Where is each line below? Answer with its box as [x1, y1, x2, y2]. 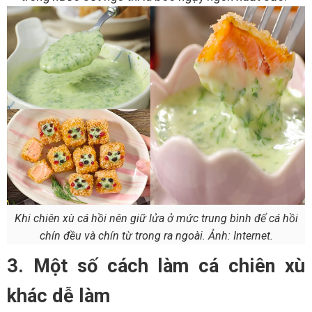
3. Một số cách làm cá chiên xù [7, 255, 305, 278]
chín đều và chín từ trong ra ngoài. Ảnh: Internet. [39, 229, 273, 243]
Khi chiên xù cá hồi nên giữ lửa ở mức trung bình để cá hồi [14, 212, 298, 226]
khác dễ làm [7, 285, 110, 308]
